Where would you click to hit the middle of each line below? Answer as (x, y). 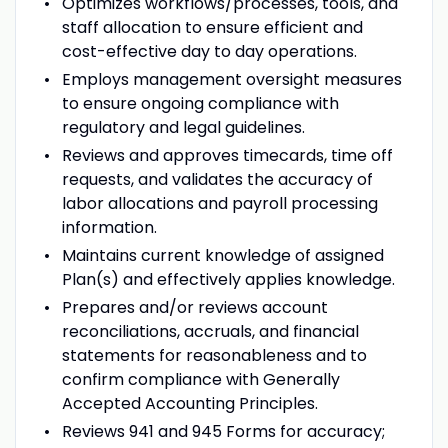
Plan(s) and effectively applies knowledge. (228, 279)
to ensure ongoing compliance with (200, 103)
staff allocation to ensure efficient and (212, 27)
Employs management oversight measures (231, 79)
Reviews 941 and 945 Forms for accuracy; (223, 431)
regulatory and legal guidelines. (183, 127)
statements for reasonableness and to (214, 355)
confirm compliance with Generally (200, 379)
